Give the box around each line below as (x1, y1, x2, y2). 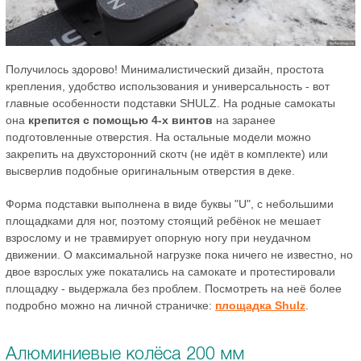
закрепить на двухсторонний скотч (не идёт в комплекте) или (6, 147, 328, 160)
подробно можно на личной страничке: (6, 298, 215, 312)
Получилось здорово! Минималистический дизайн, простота (6, 62, 324, 76)
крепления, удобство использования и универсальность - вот (6, 79, 330, 93)
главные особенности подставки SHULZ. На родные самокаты (6, 96, 335, 110)
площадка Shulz (215, 298, 305, 312)
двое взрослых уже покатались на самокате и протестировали (6, 264, 335, 278)
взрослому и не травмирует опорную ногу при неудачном (6, 230, 311, 244)
